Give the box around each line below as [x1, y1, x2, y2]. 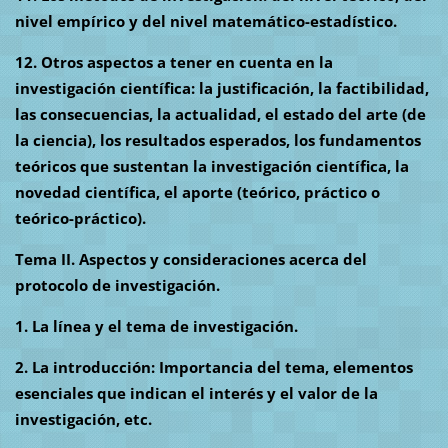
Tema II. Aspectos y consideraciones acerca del [14, 249, 367, 270]
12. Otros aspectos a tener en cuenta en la [14, 52, 333, 73]
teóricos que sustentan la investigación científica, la [14, 156, 409, 177]
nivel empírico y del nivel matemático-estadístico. [14, 11, 397, 32]
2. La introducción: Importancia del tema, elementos [14, 357, 413, 378]
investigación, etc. [14, 409, 152, 430]
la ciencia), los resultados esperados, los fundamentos [14, 130, 421, 151]
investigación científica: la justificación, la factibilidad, [14, 78, 429, 99]
